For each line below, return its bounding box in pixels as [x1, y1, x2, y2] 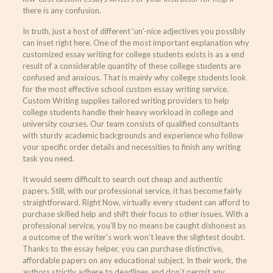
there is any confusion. [22, 5, 101, 15]
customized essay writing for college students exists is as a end [22, 49, 244, 59]
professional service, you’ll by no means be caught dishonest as [22, 221, 246, 230]
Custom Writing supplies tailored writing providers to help [22, 96, 229, 105]
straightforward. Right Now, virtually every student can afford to [22, 197, 250, 207]
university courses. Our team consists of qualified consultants [22, 119, 239, 129]
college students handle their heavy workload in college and [22, 107, 233, 117]
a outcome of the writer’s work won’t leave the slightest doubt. [22, 232, 245, 242]
